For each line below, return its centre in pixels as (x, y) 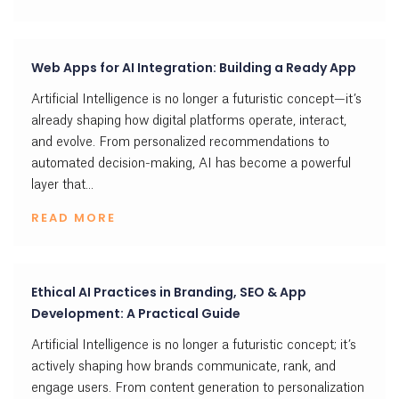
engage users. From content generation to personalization (198, 388)
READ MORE (73, 218)
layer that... (62, 185)
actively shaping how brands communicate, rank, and (183, 367)
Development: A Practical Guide (136, 313)
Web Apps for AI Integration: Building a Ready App (194, 68)
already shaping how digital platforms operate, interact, (189, 121)
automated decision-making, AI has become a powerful (191, 164)
